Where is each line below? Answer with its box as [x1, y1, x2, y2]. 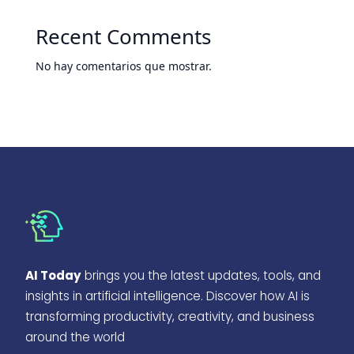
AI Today [25, 267, 82, 284]
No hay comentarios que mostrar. [35, 58, 212, 73]
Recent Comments [35, 21, 211, 51]
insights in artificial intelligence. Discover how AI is [25, 288, 311, 305]
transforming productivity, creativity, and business [25, 308, 315, 326]
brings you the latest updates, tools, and [81, 267, 322, 284]
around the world [25, 329, 126, 346]
